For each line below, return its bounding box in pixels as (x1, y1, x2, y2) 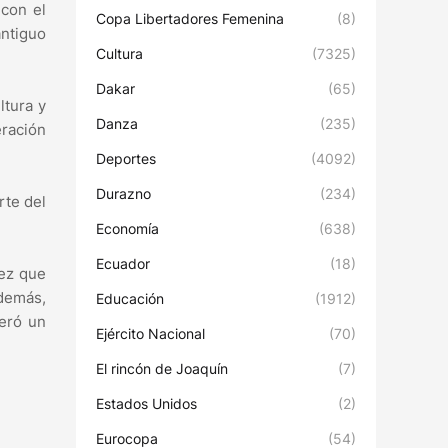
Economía (96, 220, 159, 237)
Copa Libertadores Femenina (96, 10, 284, 27)
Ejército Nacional (96, 325, 205, 342)
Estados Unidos (96, 395, 197, 412)
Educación (96, 290, 164, 307)
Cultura (96, 45, 143, 62)
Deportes (96, 150, 156, 167)
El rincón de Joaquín (96, 360, 228, 377)
